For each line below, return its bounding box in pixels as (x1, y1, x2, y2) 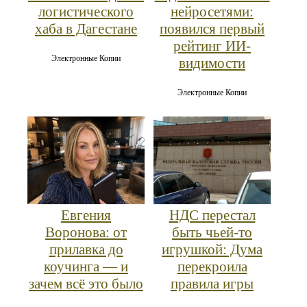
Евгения (61, 206, 111, 223)
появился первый (160, 20, 265, 37)
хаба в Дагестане (35, 20, 137, 37)
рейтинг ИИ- (173, 37, 251, 54)
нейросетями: (171, 3, 254, 20)
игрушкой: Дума (162, 241, 262, 258)
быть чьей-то (172, 223, 252, 241)
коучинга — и (44, 258, 128, 275)
